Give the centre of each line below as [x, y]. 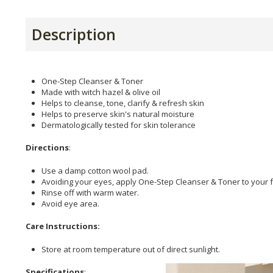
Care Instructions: [63, 226]
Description [74, 34]
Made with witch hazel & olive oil [101, 92]
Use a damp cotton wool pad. [95, 170]
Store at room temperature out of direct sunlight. [131, 249]
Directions [47, 148]
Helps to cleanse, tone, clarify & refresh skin [123, 103]
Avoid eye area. [70, 203]
